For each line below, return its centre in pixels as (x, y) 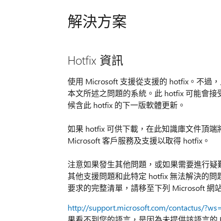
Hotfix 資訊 (95, 60)
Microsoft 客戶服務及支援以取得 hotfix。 (139, 141)
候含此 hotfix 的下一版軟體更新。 (126, 105)
